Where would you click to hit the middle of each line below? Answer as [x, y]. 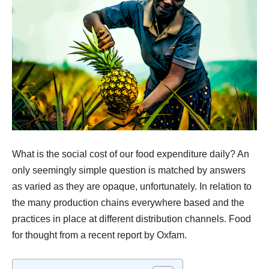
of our [121, 154]
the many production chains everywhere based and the [128, 202]
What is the [37, 154]
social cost [84, 154]
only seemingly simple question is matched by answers [129, 170]
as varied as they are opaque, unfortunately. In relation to [132, 186]
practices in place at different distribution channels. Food [131, 219]
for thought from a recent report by [84, 235]
